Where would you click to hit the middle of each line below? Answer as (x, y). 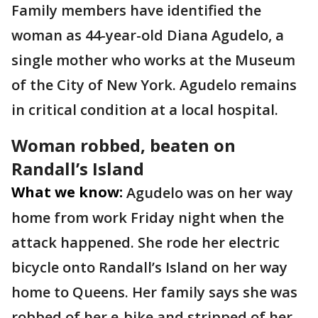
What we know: (67, 192)
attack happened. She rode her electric (146, 242)
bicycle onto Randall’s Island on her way (149, 267)
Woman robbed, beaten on (124, 145)
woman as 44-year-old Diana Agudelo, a (148, 35)
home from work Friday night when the (148, 218)
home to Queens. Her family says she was (154, 292)
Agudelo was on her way (210, 193)
